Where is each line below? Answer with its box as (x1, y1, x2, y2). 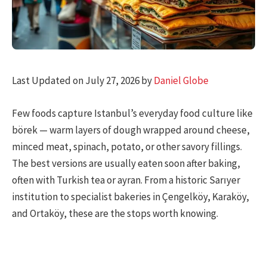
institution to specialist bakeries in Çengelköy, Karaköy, (12, 190, 249, 203)
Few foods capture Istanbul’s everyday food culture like (12, 106, 253, 120)
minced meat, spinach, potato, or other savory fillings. (12, 139, 242, 153)
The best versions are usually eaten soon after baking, (12, 156, 240, 170)
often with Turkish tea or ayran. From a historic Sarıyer (12, 173, 240, 187)
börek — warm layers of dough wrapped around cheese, (12, 123, 250, 136)
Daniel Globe (154, 74, 209, 88)
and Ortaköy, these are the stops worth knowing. (12, 206, 218, 220)
